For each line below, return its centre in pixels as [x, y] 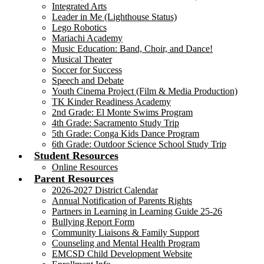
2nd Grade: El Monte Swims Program [122, 112]
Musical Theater [82, 59]
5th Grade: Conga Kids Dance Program [126, 133]
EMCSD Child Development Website [122, 254]
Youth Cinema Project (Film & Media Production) [145, 91]
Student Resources [76, 156]
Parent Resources [74, 179]
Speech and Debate [88, 80]
